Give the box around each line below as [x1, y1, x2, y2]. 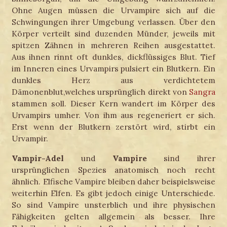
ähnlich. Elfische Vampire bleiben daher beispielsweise [12, 176, 215, 186]
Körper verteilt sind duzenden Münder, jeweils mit [12, 28, 215, 39]
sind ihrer [147, 153, 215, 163]
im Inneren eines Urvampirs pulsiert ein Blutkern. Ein [12, 63, 215, 74]
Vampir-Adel [12, 153, 64, 163]
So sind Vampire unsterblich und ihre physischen [12, 199, 215, 210]
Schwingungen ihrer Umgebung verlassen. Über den [12, 17, 215, 27]
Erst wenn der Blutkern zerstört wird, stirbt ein [12, 122, 215, 132]
